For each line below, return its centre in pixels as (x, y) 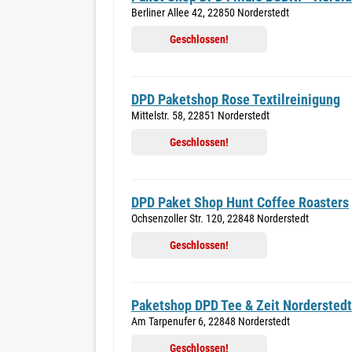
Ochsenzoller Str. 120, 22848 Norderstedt (220, 218)
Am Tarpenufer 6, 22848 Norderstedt (211, 321)
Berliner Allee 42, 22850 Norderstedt (210, 13)
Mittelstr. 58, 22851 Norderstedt (200, 115)
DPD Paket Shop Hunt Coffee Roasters (240, 202)
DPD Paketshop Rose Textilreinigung (236, 99)
